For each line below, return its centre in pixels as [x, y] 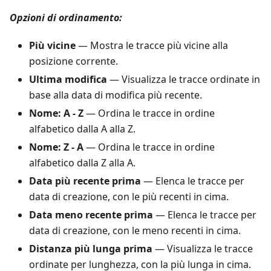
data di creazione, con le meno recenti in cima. [135, 231]
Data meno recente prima [91, 215]
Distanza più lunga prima [91, 249]
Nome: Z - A [56, 147]
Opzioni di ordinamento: [66, 18]
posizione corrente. [73, 61]
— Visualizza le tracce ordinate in [184, 80]
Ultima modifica [68, 80]
